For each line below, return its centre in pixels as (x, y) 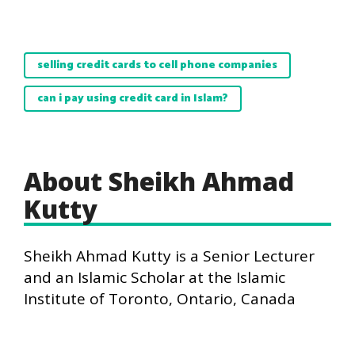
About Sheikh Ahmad (159, 181)
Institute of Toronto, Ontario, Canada (160, 299)
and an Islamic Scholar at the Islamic (155, 278)
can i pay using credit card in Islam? (133, 99)
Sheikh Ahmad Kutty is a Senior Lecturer (169, 256)
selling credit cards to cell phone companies (157, 66)
